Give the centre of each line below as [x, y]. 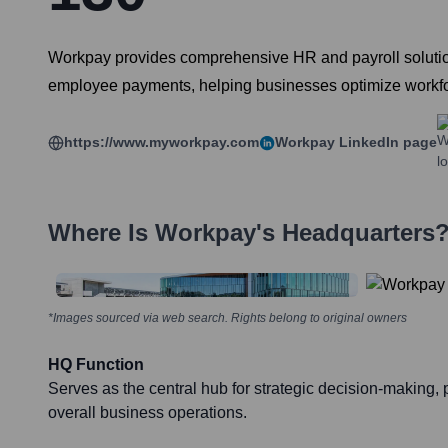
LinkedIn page [386, 142]
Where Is [101, 233]
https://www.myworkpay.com [161, 142]
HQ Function [96, 365]
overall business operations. [147, 413]
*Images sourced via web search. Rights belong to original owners [227, 318]
